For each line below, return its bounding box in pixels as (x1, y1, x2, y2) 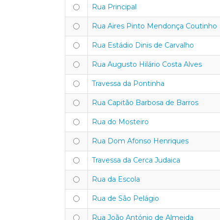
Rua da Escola (92, 175, 140, 184)
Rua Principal (92, 2, 137, 11)
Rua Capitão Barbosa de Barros (92, 98, 198, 107)
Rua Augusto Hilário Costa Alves (92, 60, 202, 69)
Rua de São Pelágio (92, 194, 159, 203)
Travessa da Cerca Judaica (92, 156, 180, 165)
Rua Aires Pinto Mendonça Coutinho (92, 22, 217, 30)
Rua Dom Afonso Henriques (92, 137, 189, 145)
